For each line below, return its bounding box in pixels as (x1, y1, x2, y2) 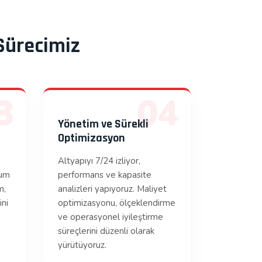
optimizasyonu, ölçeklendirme (57, 197, 175, 209)
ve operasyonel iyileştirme (57, 211, 163, 223)
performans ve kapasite (57, 169, 151, 181)
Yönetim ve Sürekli (57, 116, 149, 132)
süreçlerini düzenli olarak (57, 225, 154, 237)
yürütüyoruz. (57, 239, 106, 251)
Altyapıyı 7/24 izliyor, (57, 155, 140, 167)
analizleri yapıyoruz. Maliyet (57, 183, 167, 195)
